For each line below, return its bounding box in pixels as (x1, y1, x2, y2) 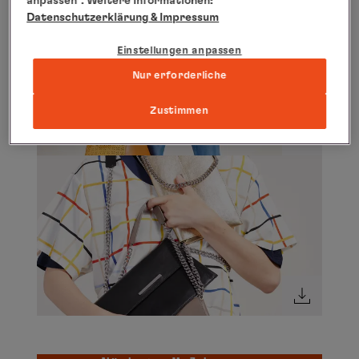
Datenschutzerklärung (26, 11, 149, 23)
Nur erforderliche (131, 70, 228, 81)
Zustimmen (150, 105, 209, 116)
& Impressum (148, 11, 220, 23)
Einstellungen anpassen (117, 45, 242, 56)
